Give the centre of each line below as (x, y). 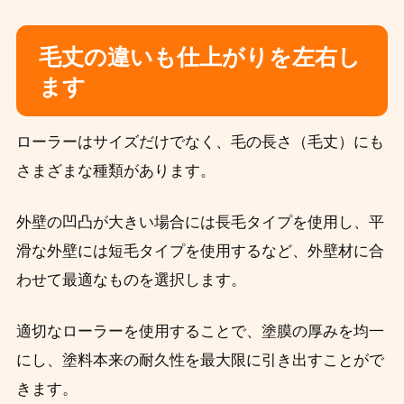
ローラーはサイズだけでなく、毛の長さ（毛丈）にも (200, 142)
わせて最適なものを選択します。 (131, 280)
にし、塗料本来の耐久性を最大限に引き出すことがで (200, 360)
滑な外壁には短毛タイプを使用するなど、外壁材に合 (200, 251)
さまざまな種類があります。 (115, 170)
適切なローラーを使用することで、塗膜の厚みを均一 (200, 331)
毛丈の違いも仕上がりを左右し (199, 56)
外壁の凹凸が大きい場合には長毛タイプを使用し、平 (200, 222)
